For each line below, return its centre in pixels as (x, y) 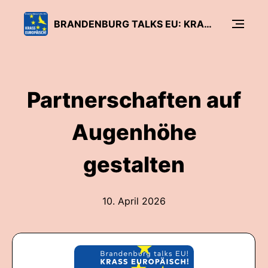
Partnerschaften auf (134, 100)
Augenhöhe (134, 132)
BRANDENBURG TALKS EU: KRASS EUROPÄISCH (208, 24)
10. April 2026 (134, 201)
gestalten (134, 165)
